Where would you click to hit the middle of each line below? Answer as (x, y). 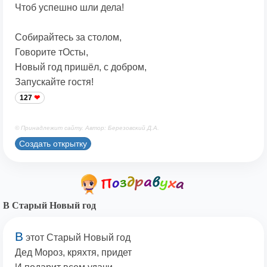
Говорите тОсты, (52, 52)
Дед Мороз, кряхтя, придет (73, 253)
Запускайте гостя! (54, 82)
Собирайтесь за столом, (68, 38)
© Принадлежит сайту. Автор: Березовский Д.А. (87, 128)
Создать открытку (53, 144)
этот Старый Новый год (77, 238)
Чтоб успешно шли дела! (69, 8)
